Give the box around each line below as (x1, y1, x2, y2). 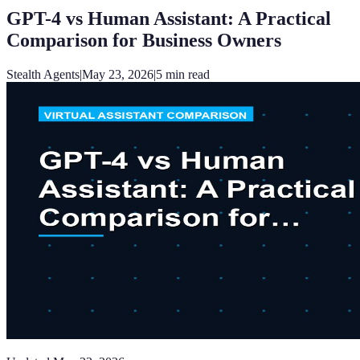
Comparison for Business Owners (6, 29, 281, 51)
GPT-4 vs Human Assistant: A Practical (6, 7, 331, 29)
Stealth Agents (6, 67, 80, 81)
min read (162, 67, 210, 81)
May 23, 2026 (82, 67, 153, 81)
